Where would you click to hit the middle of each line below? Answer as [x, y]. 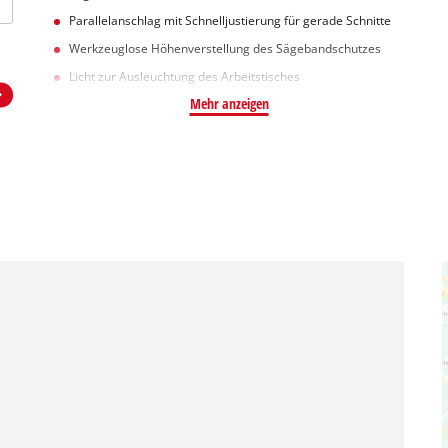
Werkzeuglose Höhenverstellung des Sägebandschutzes [224, 49]
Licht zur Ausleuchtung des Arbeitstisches [184, 76]
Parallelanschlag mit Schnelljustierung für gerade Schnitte [229, 21]
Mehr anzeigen [229, 103]
